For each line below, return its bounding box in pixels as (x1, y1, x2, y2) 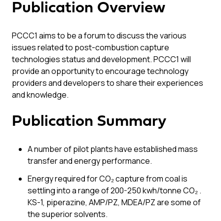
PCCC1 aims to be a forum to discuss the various (12, 30, 186, 41)
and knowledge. (12, 89, 69, 100)
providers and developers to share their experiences (12, 77, 203, 88)
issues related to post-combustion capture (12, 42, 169, 53)
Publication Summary (12, 114, 166, 130)
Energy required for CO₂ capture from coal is (28, 173, 187, 184)
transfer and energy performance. (28, 155, 152, 166)
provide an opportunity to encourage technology (12, 66, 188, 76)
